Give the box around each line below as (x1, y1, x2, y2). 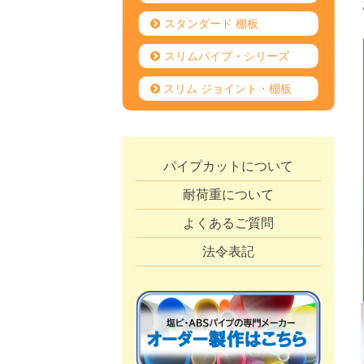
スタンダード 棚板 (163, 16, 258, 31)
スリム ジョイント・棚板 (163, 81, 292, 96)
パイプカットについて (163, 158, 294, 174)
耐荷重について (183, 187, 275, 202)
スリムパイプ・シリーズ (163, 49, 289, 63)
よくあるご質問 (183, 215, 275, 231)
